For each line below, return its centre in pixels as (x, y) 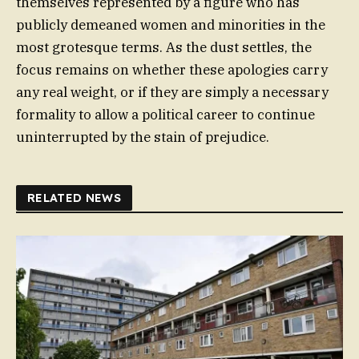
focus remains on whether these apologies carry (172, 70)
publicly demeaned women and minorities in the (171, 25)
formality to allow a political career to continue (165, 115)
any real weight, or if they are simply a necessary (172, 93)
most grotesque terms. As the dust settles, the (164, 48)
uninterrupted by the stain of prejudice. (143, 137)
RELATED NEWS (75, 198)
